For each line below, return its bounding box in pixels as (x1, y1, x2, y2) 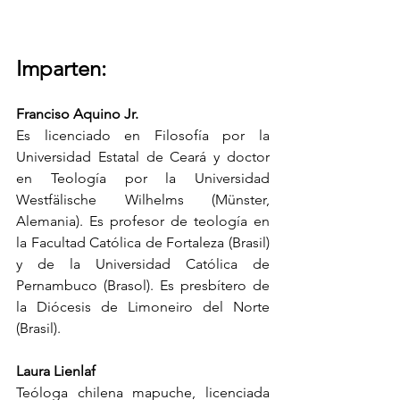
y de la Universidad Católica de (16, 254, 270, 272)
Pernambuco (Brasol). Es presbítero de (16, 276, 270, 294)
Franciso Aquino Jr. (16, 104, 138, 122)
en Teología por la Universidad (16, 169, 270, 187)
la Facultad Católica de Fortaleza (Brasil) (16, 233, 270, 251)
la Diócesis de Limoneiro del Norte (16, 297, 270, 315)
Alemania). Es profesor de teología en (16, 212, 270, 229)
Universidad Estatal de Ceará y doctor (16, 147, 270, 165)
